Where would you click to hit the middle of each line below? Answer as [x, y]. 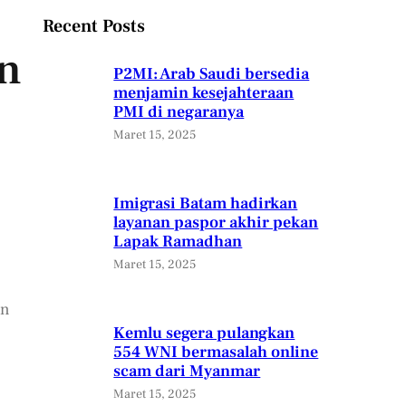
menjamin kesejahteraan [204, 93]
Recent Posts [94, 27]
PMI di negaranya [179, 112]
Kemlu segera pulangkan [204, 333]
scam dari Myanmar [187, 372]
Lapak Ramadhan [178, 242]
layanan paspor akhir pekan [216, 223]
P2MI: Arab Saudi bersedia [212, 74]
